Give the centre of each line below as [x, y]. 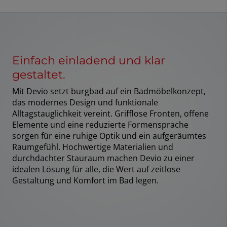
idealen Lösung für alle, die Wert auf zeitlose [96, 169]
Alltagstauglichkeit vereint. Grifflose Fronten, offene [110, 114]
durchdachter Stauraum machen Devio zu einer [103, 158]
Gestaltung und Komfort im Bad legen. [85, 181]
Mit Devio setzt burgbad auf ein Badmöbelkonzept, [109, 91]
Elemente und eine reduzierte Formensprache [100, 125]
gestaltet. [39, 75]
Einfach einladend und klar [89, 61]
